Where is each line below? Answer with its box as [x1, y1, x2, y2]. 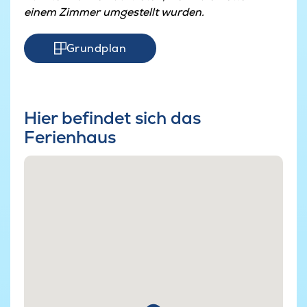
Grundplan [66, 41, 127, 56]
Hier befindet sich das [24, 107, 201, 130]
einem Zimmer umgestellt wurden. [24, 4, 204, 19]
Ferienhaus [24, 126, 116, 149]
